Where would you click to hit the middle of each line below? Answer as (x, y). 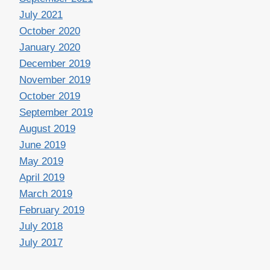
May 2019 (41, 162)
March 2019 (46, 194)
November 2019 (55, 80)
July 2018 (41, 227)
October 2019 (50, 96)
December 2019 (55, 64)
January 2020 (50, 48)
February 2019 (52, 210)
